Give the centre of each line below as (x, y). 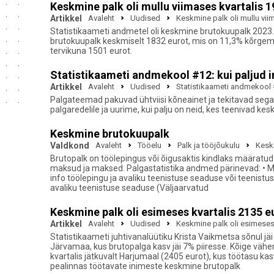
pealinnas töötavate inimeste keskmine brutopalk (145, 266)
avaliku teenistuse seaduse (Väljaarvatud (129, 188)
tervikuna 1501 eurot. (91, 51)
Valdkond (70, 146)
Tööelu (150, 145)
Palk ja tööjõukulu (209, 145)
